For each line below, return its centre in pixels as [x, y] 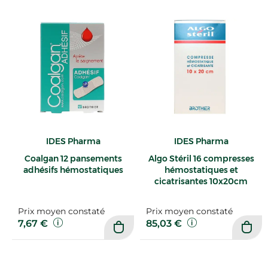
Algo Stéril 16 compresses [201, 159]
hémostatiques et [201, 170]
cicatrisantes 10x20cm [201, 182]
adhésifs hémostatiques [73, 170]
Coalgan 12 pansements [73, 159]
